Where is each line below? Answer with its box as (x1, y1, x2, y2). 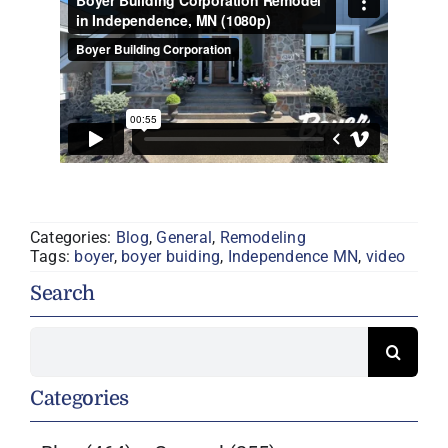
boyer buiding (121, 247, 221, 267)
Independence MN (227, 247, 359, 267)
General (156, 228, 213, 248)
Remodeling (219, 228, 306, 248)
